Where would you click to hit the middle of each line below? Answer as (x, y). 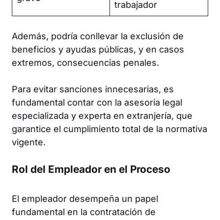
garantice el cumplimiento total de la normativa (110, 129)
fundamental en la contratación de (84, 212)
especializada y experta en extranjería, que (102, 115)
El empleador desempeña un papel (85, 198)
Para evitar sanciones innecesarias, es (93, 89)
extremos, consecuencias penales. (85, 62)
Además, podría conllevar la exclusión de (98, 36)
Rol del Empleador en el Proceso (91, 169)
